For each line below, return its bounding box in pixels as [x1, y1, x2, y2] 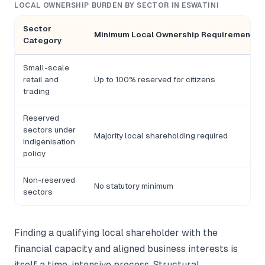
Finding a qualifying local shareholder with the [14, 228, 218, 238]
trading [23, 87, 50, 96]
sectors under [23, 125, 76, 135]
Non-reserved [23, 176, 75, 185]
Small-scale [23, 63, 69, 73]
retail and [23, 75, 59, 85]
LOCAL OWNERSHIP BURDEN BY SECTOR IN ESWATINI [14, 1, 219, 10]
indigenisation [23, 137, 75, 147]
